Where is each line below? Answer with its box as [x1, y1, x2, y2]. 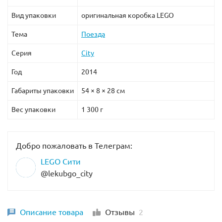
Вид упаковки [11, 11, 56, 20]
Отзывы [105, 208, 139, 217]
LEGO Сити [41, 157, 81, 166]
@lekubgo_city [41, 169, 93, 178]
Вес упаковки [11, 106, 55, 114]
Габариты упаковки [11, 87, 74, 95]
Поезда [81, 30, 105, 39]
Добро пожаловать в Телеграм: [16, 141, 132, 151]
